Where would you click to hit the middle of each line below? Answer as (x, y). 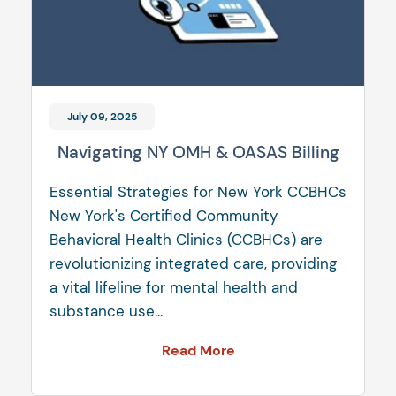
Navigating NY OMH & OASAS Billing (198, 153)
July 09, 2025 (102, 117)
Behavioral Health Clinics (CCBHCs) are (186, 240)
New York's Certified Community (164, 216)
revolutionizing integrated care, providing (193, 264)
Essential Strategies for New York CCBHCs (198, 192)
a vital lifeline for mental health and (174, 288)
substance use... (106, 312)
